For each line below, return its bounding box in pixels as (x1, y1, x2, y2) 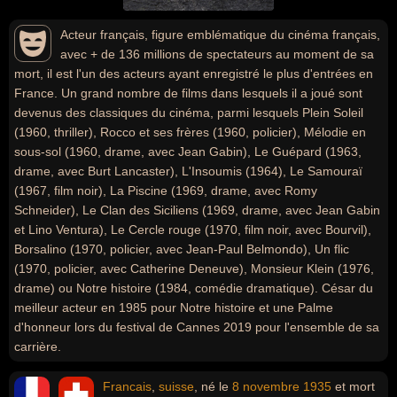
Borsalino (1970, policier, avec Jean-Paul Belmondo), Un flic (14, 242, 349, 256)
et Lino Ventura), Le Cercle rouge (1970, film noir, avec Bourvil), (14, 222, 371, 237)
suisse (159, 379, 194, 393)
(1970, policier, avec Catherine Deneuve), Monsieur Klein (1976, (14, 261, 374, 276)
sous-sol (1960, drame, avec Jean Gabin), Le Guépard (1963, (14, 144, 362, 159)
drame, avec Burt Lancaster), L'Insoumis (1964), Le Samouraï (14, 164, 362, 178)
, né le (194, 379, 232, 393)
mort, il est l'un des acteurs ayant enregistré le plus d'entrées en (14, 66, 373, 81)
